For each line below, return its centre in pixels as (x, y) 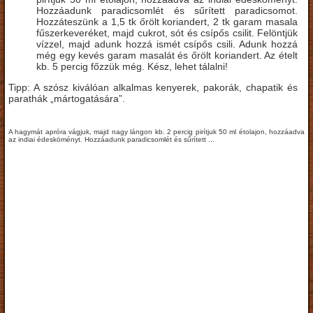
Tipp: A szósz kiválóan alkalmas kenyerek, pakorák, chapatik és (153, 87)
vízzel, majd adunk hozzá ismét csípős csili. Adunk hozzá (167, 44)
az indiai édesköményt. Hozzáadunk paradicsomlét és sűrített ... (111, 139)
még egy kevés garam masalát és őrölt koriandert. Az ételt (167, 55)
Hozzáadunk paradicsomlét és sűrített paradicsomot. (167, 10)
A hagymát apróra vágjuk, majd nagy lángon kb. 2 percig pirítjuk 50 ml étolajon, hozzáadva (156, 131)
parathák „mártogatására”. (67, 98)
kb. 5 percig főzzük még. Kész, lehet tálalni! (132, 66)
